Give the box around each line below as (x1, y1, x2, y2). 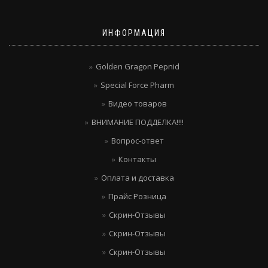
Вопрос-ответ (111, 135, 164, 146)
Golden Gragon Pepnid (95, 60, 179, 72)
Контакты (118, 153, 156, 165)
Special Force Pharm (100, 79, 174, 90)
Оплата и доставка (100, 172, 174, 183)
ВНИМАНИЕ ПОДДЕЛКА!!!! (91, 116, 184, 127)
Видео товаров (108, 98, 167, 109)
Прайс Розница (108, 190, 166, 202)
